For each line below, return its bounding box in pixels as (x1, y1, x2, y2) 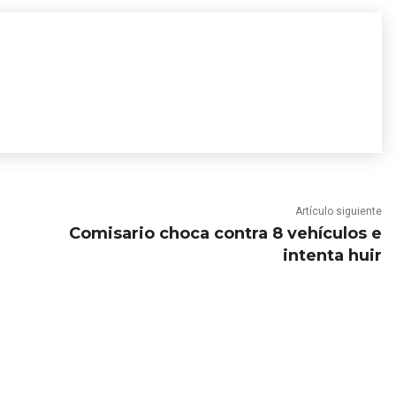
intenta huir (282, 246, 382, 265)
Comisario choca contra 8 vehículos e (68, 224, 382, 243)
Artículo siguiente (294, 205, 382, 217)
